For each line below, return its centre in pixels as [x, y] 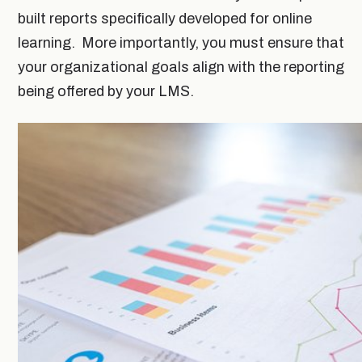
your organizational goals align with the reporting [181, 67]
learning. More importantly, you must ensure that [181, 42]
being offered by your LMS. [107, 91]
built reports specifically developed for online [165, 18]
